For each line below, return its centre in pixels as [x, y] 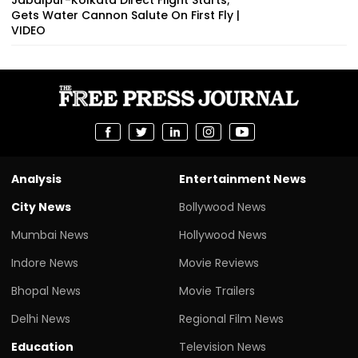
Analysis [36, 179]
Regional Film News [231, 318]
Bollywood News [223, 207]
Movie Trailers [217, 290]
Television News [223, 346]
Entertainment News [243, 179]
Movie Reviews [219, 263]
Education [42, 346]
